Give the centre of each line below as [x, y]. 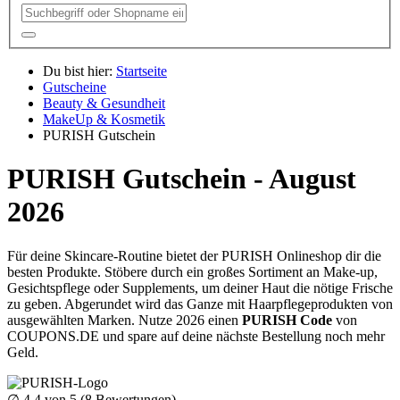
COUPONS [42, 336]
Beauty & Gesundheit [104, 103]
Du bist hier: [78, 71]
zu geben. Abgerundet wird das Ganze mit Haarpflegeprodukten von [200, 304]
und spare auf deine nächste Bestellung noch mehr [242, 336]
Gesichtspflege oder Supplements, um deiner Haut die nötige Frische [200, 287]
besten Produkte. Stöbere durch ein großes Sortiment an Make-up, [192, 271]
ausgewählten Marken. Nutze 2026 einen [125, 320]
